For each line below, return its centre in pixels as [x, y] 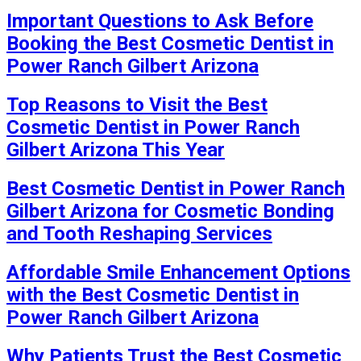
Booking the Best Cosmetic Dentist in [170, 44]
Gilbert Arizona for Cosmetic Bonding [170, 212]
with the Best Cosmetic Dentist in [153, 295]
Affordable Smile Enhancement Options [178, 273]
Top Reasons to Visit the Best [137, 105]
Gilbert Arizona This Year [116, 150]
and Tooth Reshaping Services [139, 234]
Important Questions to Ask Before [160, 21]
